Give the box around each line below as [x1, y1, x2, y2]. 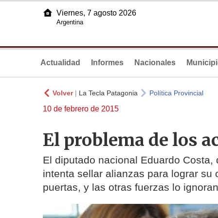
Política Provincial [149, 89, 203, 97]
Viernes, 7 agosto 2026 [56, 9, 136, 17]
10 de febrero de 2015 [43, 105, 119, 113]
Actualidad [40, 58, 80, 67]
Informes [91, 58, 124, 67]
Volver [53, 89, 73, 97]
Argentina [56, 18, 83, 26]
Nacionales [134, 58, 176, 67]
